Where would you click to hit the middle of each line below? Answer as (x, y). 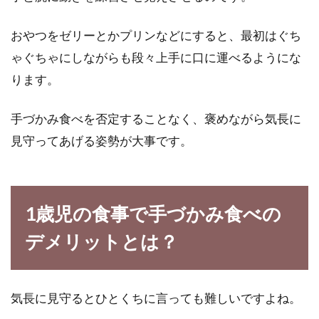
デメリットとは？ (101, 241)
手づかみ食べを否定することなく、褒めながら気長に (156, 119)
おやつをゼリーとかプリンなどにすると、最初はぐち (156, 35)
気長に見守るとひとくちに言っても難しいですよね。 (156, 298)
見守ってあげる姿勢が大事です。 (101, 141)
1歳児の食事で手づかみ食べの (153, 214)
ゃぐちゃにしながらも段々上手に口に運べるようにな (156, 57)
